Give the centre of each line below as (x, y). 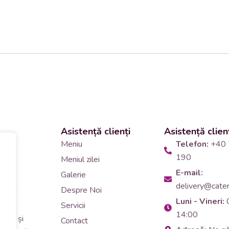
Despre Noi (81, 190)
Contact (74, 221)
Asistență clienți (95, 131)
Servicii (73, 205)
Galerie (73, 175)
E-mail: (190, 173)
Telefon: (193, 144)
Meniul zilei (80, 159)
